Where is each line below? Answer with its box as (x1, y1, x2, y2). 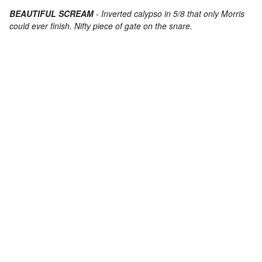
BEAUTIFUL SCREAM (9, 8, 94, 19)
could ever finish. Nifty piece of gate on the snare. (9, 20, 192, 32)
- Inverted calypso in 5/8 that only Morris (93, 8, 244, 19)
